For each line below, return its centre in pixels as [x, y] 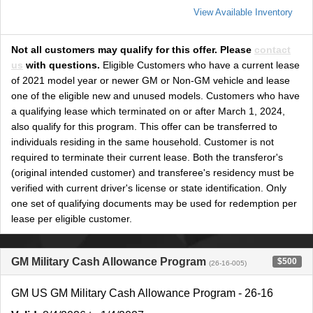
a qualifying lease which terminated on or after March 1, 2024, [148, 111]
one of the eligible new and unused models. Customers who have [155, 96]
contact [272, 50]
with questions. [63, 65]
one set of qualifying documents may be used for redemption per [154, 203]
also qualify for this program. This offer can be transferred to [144, 126]
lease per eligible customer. [72, 219]
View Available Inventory [243, 12]
